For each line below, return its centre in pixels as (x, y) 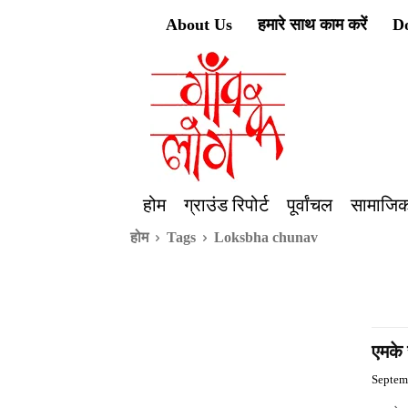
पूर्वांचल (309, 204)
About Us (199, 25)
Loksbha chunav (266, 237)
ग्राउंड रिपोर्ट (226, 204)
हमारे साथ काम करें (312, 25)
